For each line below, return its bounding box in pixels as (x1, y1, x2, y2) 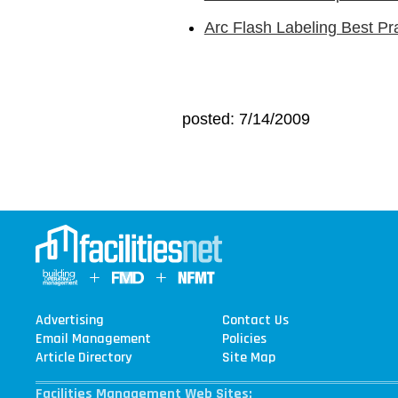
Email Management (35, 329, 151, 348)
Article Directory (35, 347, 131, 367)
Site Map (222, 347, 276, 367)
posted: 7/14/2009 (181, 110, 310, 129)
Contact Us (222, 310, 290, 330)
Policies (222, 329, 267, 348)
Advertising (35, 310, 104, 330)
